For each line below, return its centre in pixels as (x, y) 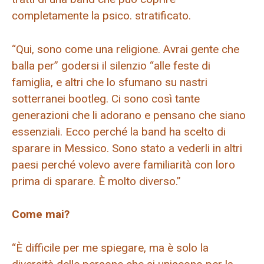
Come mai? (41, 214)
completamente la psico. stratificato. (101, 16)
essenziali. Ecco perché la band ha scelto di (119, 131)
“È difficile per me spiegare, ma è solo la (110, 247)
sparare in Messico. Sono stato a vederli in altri (127, 148)
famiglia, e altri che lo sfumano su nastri (110, 82)
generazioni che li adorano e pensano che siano (129, 115)
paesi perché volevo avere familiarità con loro (123, 164)
